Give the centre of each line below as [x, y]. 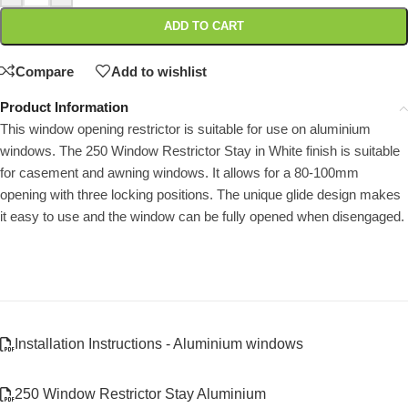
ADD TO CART [204, 26]
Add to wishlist [159, 71]
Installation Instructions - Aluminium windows [159, 344]
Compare [45, 71]
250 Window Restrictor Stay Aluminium [140, 394]
